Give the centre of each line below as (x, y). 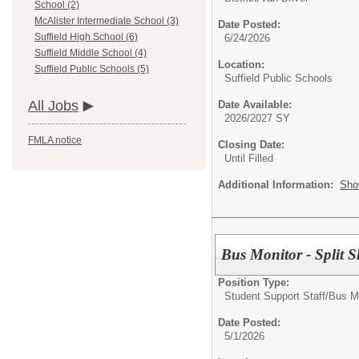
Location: (241, 65)
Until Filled (249, 158)
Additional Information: (279, 185)
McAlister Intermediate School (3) (107, 21)
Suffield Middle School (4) (91, 53)
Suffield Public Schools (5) (92, 69)
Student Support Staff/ (276, 296)
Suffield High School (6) (86, 37)
